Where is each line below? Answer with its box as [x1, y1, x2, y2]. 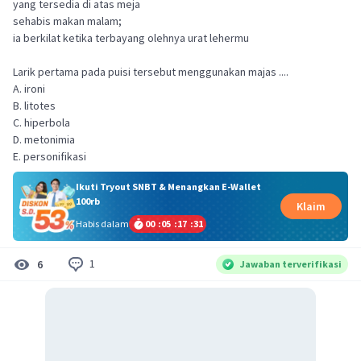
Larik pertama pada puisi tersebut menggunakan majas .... [13, 64, 288, 79]
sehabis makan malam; [13, 14, 122, 28]
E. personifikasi [13, 149, 86, 164]
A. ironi [13, 81, 45, 96]
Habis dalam [75, 217, 129, 230]
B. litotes [13, 98, 56, 113]
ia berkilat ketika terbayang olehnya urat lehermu [13, 31, 249, 45]
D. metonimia [13, 132, 75, 147]
